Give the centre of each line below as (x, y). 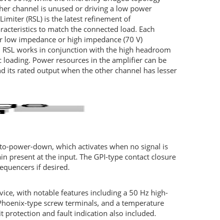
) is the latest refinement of (85, 19)
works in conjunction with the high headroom (93, 50)
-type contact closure (140, 157)
